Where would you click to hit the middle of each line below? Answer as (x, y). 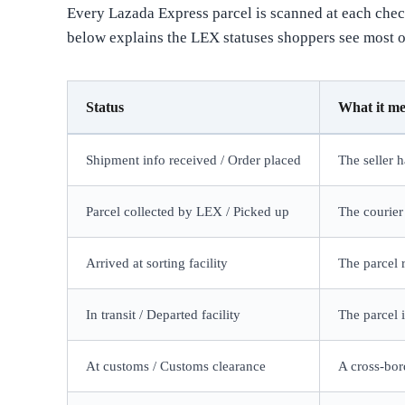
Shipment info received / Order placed (194, 160)
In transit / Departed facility (164, 315)
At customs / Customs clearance (176, 367)
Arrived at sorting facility (157, 264)
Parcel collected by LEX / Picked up (188, 212)
